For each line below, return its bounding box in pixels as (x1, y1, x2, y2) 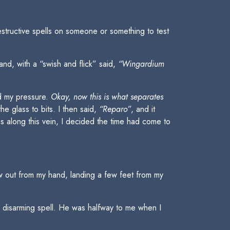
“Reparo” (99, 103, 131, 115)
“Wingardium (118, 58, 164, 70)
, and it (131, 103, 155, 115)
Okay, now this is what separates (51, 91, 163, 103)
